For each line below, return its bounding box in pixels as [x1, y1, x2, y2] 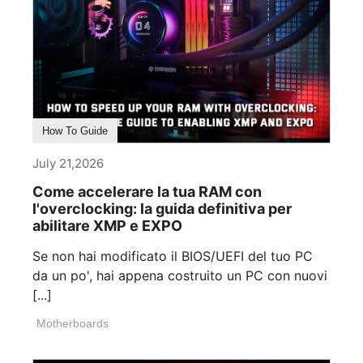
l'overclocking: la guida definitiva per [32, 200, 292, 218]
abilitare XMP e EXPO [32, 217, 182, 235]
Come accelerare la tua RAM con [32, 183, 262, 201]
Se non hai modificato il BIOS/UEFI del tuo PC [32, 248, 313, 265]
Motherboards [36, 317, 109, 331]
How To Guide [42, 125, 108, 138]
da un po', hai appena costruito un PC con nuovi [32, 267, 327, 284]
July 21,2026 [32, 156, 104, 172]
